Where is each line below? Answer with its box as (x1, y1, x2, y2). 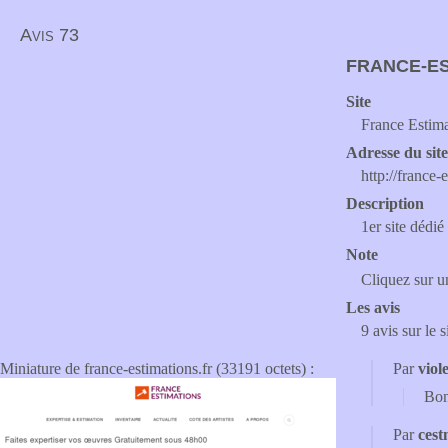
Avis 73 (20, 25, 79, 45)
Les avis (346, 299, 400, 316)
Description (346, 195, 424, 212)
